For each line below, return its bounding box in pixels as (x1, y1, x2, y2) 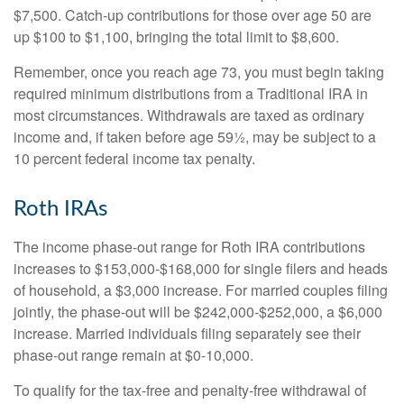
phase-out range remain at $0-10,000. (14, 344, 253, 365)
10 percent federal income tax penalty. (14, 148, 255, 169)
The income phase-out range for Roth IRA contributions (14, 236, 365, 257)
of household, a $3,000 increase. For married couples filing (14, 280, 388, 300)
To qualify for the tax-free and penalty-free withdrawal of (14, 380, 366, 400)
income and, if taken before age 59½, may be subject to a (14, 126, 376, 147)
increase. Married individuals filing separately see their (14, 323, 361, 344)
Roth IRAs (14, 198, 107, 220)
